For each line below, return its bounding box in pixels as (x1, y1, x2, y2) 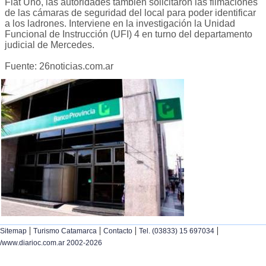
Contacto (103, 227, 132, 236)
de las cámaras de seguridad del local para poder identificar (5, 8, 256, 18)
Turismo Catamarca (33, 227, 97, 236)
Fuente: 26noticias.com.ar (5, 61, 113, 72)
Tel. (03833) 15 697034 (139, 227, 214, 236)
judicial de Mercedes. (5, 40, 94, 50)
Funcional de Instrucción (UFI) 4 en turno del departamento (5, 29, 252, 40)
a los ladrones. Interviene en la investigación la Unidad (5, 18, 235, 29)
